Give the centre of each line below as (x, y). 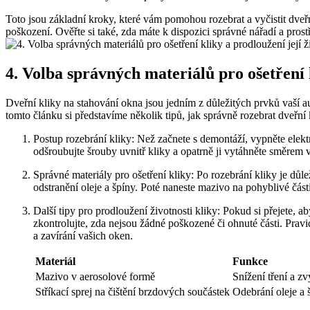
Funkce (250, 262)
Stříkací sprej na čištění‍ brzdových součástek (133, 292)
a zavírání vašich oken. (83, 236)
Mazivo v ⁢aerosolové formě (95, 277)
